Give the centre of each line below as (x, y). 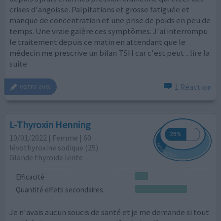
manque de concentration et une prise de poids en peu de (110, 20)
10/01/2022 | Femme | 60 (51, 138)
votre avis (35, 87)
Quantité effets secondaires (59, 190)
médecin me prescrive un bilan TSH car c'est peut (97, 53)
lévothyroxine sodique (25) (54, 148)
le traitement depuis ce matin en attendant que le (98, 42)
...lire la (198, 53)
